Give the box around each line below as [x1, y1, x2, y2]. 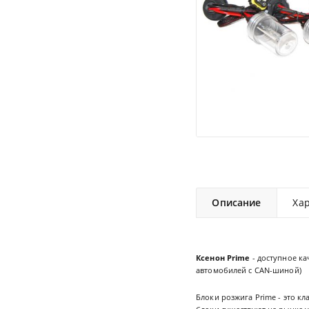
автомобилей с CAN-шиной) [196, 264, 301, 275]
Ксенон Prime [196, 252, 250, 263]
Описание [212, 196, 261, 210]
